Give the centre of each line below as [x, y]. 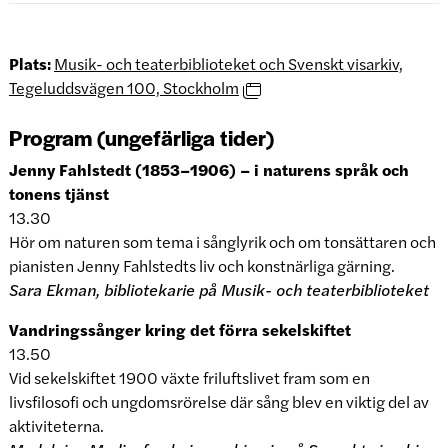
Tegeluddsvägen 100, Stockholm [123, 88]
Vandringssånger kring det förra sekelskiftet [179, 330]
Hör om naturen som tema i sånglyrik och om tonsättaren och [222, 242]
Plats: [29, 64]
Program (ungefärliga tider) [141, 137]
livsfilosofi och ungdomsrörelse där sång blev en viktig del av [218, 402]
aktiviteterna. [56, 426]
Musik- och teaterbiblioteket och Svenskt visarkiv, [228, 64]
